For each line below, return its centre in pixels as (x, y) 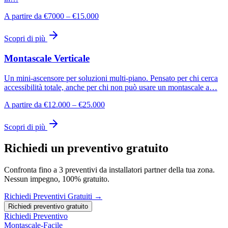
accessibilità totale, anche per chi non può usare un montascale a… (111, 87)
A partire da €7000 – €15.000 (51, 16)
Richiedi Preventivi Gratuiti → (53, 196)
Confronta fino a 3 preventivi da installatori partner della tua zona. (109, 170)
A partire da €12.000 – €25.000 (54, 104)
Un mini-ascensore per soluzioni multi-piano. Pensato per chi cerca (111, 78)
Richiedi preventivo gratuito (48, 207)
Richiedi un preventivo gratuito (86, 148)
